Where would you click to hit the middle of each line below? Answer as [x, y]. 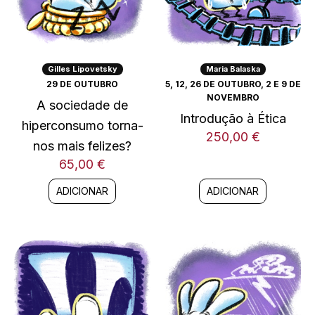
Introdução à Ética [233, 118]
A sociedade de [82, 105]
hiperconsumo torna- [82, 125]
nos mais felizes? [82, 146]
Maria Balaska [233, 69]
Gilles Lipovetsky [82, 69]
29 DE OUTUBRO [82, 84]
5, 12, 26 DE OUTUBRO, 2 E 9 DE [233, 84]
